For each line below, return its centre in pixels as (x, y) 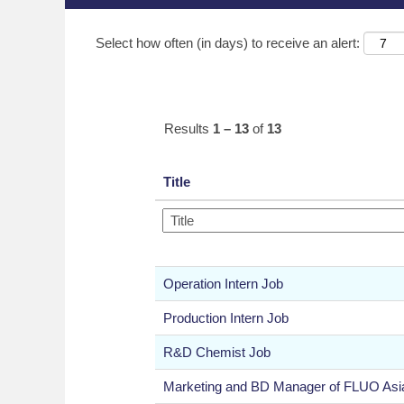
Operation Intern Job (223, 283)
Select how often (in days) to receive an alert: (228, 42)
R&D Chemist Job (217, 352)
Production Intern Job (226, 317)
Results (188, 128)
